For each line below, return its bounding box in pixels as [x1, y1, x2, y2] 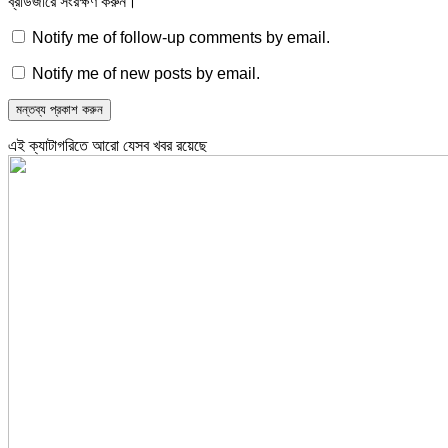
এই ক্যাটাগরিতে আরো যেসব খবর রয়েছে [8, 136, 207, 154]
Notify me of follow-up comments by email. [32, 28, 330, 46]
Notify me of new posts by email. [32, 64, 260, 82]
